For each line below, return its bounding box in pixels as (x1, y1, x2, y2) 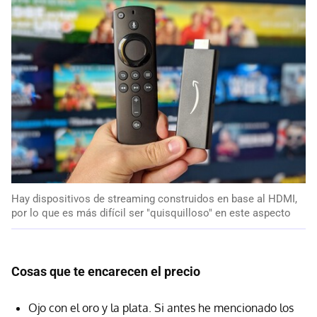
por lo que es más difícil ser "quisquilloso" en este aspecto (11, 207, 291, 219)
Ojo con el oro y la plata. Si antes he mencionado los (28, 301, 294, 315)
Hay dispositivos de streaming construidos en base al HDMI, (11, 192, 297, 205)
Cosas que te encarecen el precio (11, 264, 200, 279)
